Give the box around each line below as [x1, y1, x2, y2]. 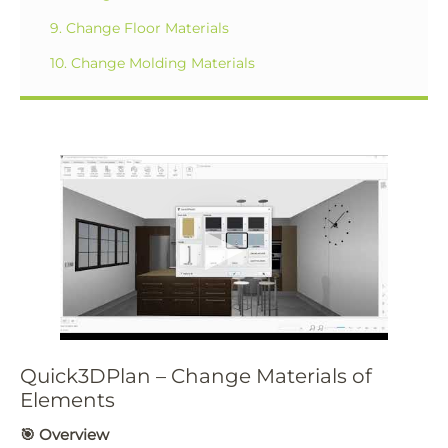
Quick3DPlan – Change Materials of [20, 364, 372, 388]
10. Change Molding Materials [50, 54, 255, 72]
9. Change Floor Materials [50, 19, 229, 37]
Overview [39, 425, 109, 444]
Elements [20, 388, 115, 412]
